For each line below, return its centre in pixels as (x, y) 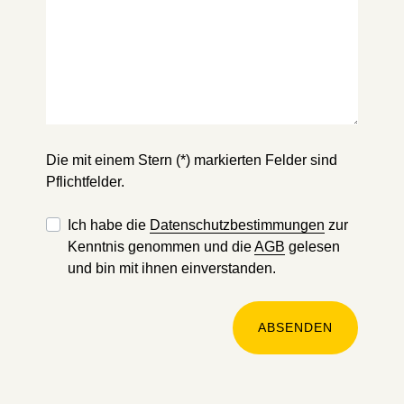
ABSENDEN (295, 327)
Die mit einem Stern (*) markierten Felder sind (192, 160)
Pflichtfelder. (85, 182)
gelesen (312, 247)
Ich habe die (109, 225)
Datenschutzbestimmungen (237, 225)
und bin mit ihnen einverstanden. (172, 268)
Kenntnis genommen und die (161, 247)
